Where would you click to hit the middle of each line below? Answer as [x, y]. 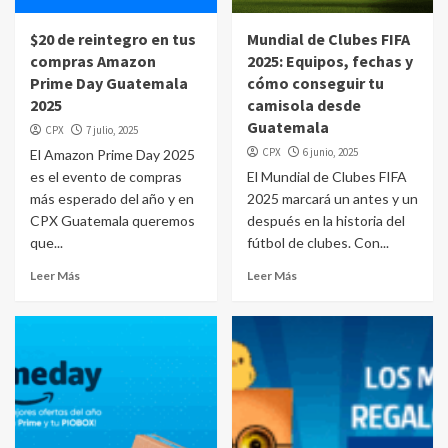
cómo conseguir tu [315, 83]
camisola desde [303, 105]
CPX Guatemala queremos [112, 220]
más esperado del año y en [112, 198]
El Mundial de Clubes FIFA [326, 176]
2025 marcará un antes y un [332, 198]
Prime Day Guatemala [109, 83]
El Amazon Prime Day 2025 [112, 154]
